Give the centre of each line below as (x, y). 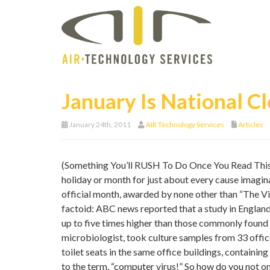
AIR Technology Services (185, 124)
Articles (251, 124)
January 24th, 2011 (99, 124)
